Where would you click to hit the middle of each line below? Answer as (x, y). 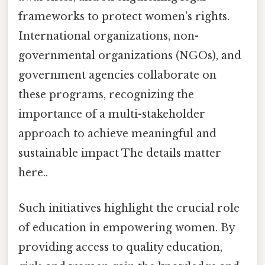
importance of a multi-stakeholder (112, 114)
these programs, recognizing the (106, 95)
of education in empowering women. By (127, 227)
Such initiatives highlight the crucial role (129, 208)
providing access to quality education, (120, 247)
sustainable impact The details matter (120, 153)
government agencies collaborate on (117, 75)
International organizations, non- (109, 36)
